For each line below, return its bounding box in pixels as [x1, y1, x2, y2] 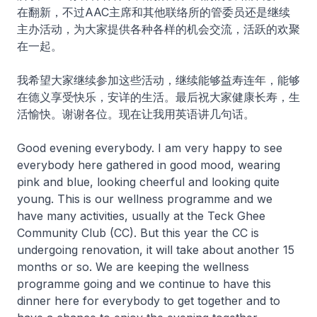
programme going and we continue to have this [17, 277, 271, 292]
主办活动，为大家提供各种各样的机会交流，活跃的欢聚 [17, 22, 300, 37]
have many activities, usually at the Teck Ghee [17, 209, 265, 224]
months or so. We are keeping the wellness [17, 260, 249, 275]
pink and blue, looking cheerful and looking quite [17, 175, 279, 190]
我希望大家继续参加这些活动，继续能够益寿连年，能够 [17, 73, 300, 88]
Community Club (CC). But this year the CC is [17, 226, 259, 241]
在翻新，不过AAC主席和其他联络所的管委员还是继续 [17, 5, 290, 20]
